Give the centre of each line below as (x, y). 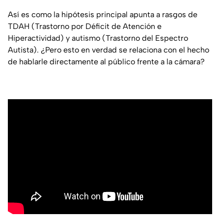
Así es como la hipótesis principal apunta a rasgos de (103, 14)
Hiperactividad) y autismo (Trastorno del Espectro (98, 38)
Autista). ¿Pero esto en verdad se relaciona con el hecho (109, 50)
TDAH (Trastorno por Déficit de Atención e (85, 26)
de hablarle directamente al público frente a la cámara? (106, 61)
